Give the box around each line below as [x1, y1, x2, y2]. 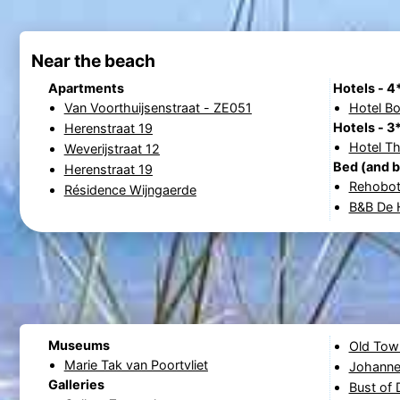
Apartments [47, 80, 124, 96]
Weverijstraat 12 [63, 141, 160, 157]
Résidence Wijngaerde [63, 182, 196, 198]
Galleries [47, 376, 104, 392]
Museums [47, 337, 110, 353]
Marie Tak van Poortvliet [63, 356, 208, 372]
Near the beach [30, 49, 155, 71]
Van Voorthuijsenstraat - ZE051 [63, 100, 252, 116]
